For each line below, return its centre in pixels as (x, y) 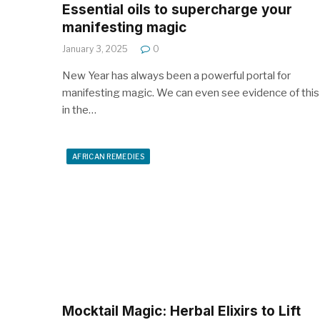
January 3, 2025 (95, 49)
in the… (79, 110)
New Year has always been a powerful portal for (176, 75)
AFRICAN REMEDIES (108, 156)
